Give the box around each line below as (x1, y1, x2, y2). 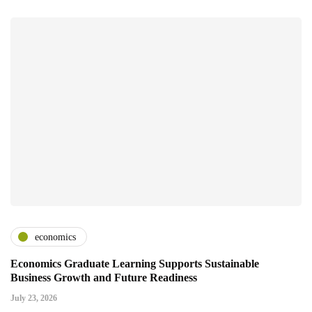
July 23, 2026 (10, 293, 57, 304)
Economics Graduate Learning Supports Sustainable (10, 258, 259, 270)
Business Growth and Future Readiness (10, 272, 197, 284)
